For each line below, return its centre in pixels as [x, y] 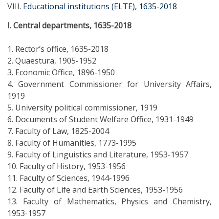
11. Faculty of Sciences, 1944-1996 [68, 178]
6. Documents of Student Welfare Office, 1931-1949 [100, 120]
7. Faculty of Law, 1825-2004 [58, 131]
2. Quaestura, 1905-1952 [52, 61]
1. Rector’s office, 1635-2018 [58, 49]
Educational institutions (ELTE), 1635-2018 [100, 7]
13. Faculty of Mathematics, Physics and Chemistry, [109, 202]
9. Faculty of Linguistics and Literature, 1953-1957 [98, 155]
